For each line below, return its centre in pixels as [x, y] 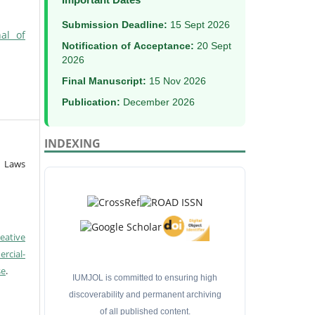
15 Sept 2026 [199, 24]
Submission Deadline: [115, 24]
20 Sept [212, 45]
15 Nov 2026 [176, 81]
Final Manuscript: [104, 81]
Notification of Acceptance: [128, 45]
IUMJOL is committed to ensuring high [145, 277]
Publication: [91, 102]
